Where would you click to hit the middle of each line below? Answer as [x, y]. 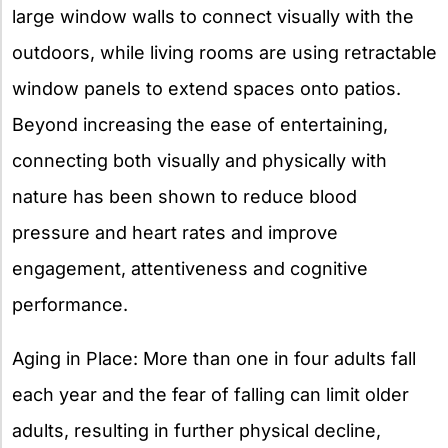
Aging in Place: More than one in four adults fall [214, 358]
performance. [70, 304]
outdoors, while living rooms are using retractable [224, 52]
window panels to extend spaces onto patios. [206, 88]
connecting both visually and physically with [199, 160]
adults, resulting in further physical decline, [196, 430]
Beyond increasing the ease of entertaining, [200, 124]
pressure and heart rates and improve [175, 232]
